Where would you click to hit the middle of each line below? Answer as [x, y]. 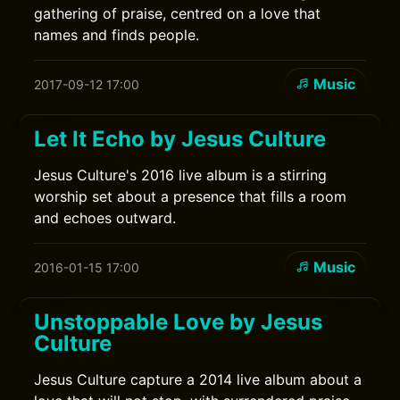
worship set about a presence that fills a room [191, 196]
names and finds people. [117, 35]
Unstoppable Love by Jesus [179, 322]
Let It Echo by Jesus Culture [180, 139]
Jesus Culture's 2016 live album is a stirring [181, 175]
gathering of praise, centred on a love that [178, 13]
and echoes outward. [105, 218]
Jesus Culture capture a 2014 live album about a [198, 379]
